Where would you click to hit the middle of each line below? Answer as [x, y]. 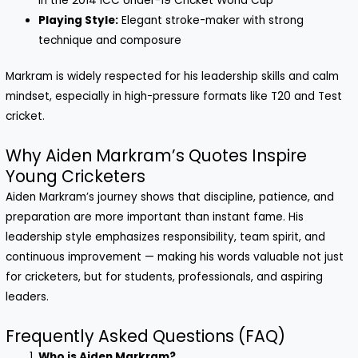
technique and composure [110, 40]
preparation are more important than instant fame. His [155, 217]
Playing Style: [79, 20]
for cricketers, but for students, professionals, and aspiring [165, 277]
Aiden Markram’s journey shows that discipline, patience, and [170, 197]
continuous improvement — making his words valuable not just [175, 257]
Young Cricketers [76, 177]
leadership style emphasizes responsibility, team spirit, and [166, 237]
